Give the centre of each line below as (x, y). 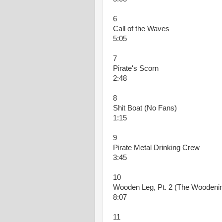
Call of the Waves (141, 29)
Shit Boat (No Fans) (145, 108)
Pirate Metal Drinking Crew (156, 148)
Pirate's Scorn (136, 68)
